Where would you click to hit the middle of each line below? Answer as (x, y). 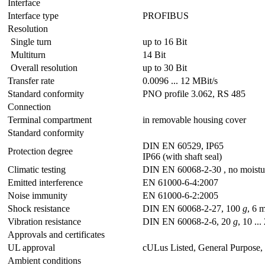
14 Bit (154, 54)
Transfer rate (31, 80)
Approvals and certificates (56, 234)
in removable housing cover (194, 119)
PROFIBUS (166, 15)
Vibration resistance (44, 221)
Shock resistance (39, 208)
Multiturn (28, 54)
